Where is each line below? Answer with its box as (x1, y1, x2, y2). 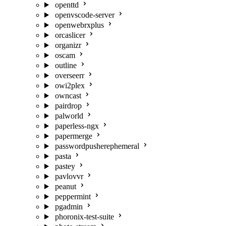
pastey (54, 162, 75, 171)
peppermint (54, 192, 91, 201)
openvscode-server (54, 11, 115, 19)
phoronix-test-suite (54, 212, 114, 221)
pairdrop (54, 101, 82, 110)
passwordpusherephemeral (54, 142, 139, 150)
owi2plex (54, 81, 85, 90)
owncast (54, 91, 81, 100)
